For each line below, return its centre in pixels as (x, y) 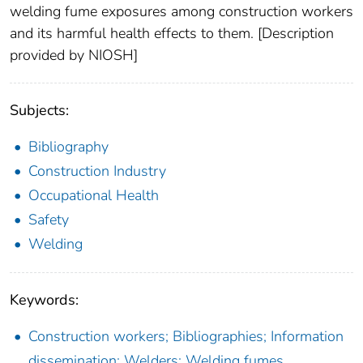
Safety (49, 220)
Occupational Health (94, 196)
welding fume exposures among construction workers (181, 12)
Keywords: (44, 300)
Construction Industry (97, 171)
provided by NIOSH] (74, 56)
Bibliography (68, 147)
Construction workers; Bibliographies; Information (186, 337)
